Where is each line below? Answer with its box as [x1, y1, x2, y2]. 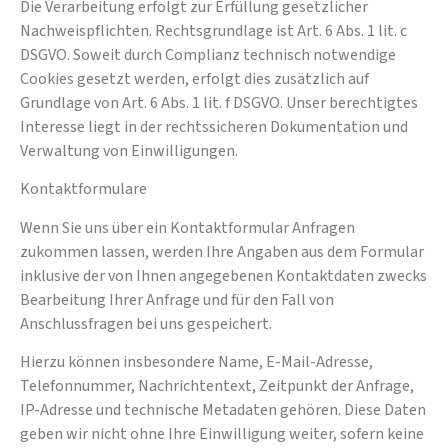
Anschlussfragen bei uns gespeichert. [20, 312, 272, 335]
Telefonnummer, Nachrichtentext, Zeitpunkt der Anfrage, [20, 375, 414, 398]
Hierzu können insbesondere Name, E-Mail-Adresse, [20, 351, 373, 374]
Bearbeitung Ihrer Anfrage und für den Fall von [20, 288, 334, 311]
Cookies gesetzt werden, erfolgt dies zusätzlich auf [20, 67, 369, 90]
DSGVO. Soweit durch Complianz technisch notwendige [20, 43, 396, 66]
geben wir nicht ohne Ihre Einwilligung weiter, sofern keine [20, 423, 424, 446]
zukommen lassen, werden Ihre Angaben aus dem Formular [20, 240, 424, 263]
